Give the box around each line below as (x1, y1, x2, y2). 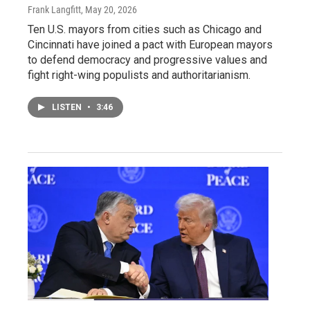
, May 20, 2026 (81, 3, 137, 15)
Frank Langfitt (28, 3, 81, 15)
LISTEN (52, 102, 84, 112)
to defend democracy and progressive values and (28, 53, 267, 66)
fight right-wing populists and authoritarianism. (28, 68, 250, 82)
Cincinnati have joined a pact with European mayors (28, 37, 273, 51)
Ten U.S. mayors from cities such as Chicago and (28, 22, 262, 36)
